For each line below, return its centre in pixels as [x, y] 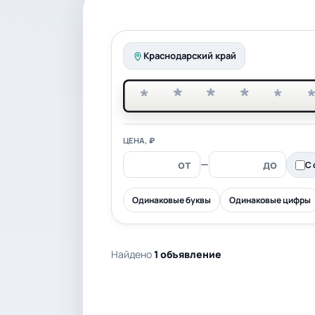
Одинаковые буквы [172, 200]
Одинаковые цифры [270, 200]
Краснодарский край [190, 56]
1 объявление [188, 254]
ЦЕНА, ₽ [139, 140]
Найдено [133, 254]
